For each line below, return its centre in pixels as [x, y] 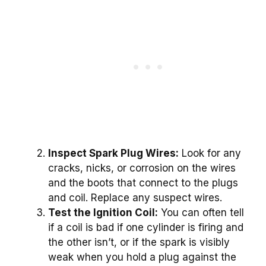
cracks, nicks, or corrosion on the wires [142, 168]
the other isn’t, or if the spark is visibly [139, 243]
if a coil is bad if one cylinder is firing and [146, 228]
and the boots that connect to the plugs [143, 183]
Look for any [210, 153]
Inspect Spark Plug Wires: [113, 153]
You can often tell [201, 213]
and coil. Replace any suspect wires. [135, 198]
